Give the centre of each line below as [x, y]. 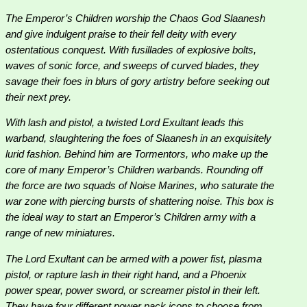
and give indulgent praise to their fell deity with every [121, 34]
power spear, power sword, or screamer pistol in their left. [133, 290]
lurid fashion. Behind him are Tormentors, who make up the [137, 155]
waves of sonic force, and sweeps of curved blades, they [132, 65]
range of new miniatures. [60, 233]
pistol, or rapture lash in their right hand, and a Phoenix [126, 274]
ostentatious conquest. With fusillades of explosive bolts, [131, 50]
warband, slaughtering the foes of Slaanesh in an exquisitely [138, 139]
